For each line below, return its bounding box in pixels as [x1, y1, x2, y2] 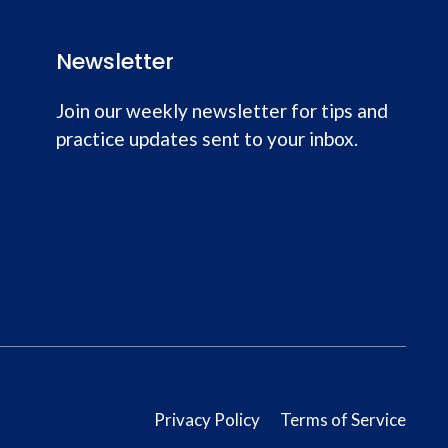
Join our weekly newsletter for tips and [56, 99, 388, 122]
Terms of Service [280, 408, 406, 430]
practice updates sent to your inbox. [56, 127, 358, 150]
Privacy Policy [154, 408, 260, 430]
